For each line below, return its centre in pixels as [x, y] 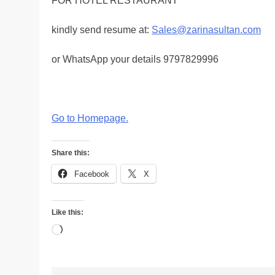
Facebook [92, 174]
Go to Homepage [89, 118]
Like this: [68, 213]
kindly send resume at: [102, 30]
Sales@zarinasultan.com [206, 30]
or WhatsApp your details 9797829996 [135, 60]
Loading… [85, 231]
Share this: [71, 153]
